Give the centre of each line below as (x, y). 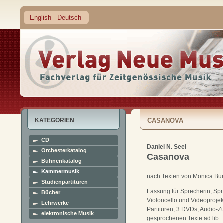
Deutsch (69, 18)
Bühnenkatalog (61, 161)
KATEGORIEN (55, 120)
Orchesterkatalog (64, 150)
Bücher (51, 192)
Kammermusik (60, 171)
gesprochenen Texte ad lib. (183, 218)
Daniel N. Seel (167, 147)
